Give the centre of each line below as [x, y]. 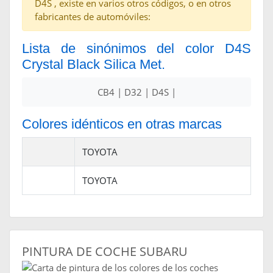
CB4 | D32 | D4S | [136, 92]
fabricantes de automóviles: [93, 17]
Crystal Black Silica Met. [94, 65]
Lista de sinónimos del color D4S [136, 49]
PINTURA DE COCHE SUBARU [105, 252]
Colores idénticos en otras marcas [122, 124]
